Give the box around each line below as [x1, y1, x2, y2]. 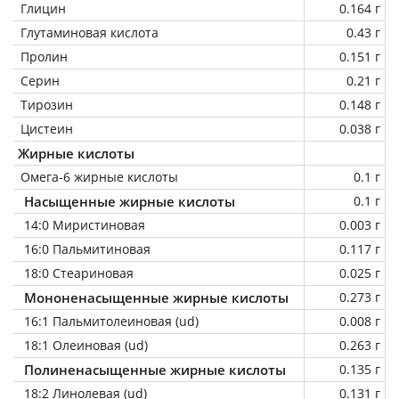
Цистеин [20, 119, 73, 137]
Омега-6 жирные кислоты [20, 167, 178, 185]
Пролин [20, 47, 68, 65]
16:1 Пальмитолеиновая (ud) [24, 312, 199, 330]
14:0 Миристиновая [24, 216, 145, 233]
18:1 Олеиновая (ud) [24, 336, 148, 354]
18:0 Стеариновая [24, 264, 134, 281]
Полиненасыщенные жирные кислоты [24, 360, 286, 379]
